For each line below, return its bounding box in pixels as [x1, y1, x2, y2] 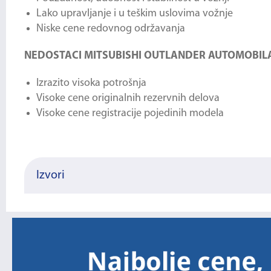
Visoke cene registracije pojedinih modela [36, 108, 224, 119]
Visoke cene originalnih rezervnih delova [36, 93, 220, 104]
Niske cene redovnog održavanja [36, 23, 185, 34]
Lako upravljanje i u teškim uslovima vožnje [36, 8, 233, 19]
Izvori [36, 169, 65, 181]
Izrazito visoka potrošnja [36, 77, 146, 89]
